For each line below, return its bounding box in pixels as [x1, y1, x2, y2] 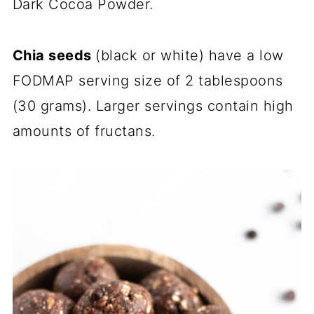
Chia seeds [12, 47, 96, 64]
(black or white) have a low [95, 47, 284, 64]
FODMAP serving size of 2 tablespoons [12, 72, 283, 90]
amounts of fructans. [12, 123, 156, 140]
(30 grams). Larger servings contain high [12, 97, 294, 115]
